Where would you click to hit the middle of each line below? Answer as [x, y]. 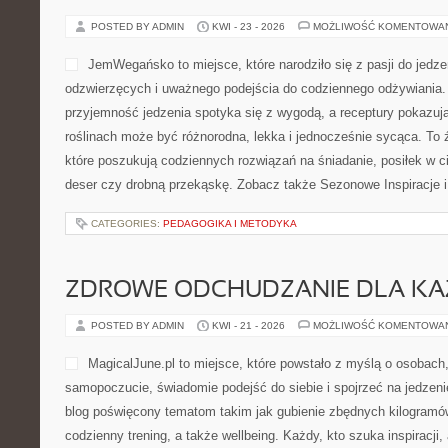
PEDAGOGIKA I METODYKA [230, 223]
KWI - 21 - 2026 [248, 325]
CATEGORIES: [127, 223]
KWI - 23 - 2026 [248, 26]
